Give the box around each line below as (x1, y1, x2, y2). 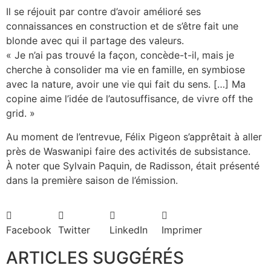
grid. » (6, 107, 35, 120)
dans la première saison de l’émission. (6, 174, 178, 186)
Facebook (6, 224, 51, 237)
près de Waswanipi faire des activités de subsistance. (6, 145, 250, 157)
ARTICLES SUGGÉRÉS (6, 247, 184, 269)
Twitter (57, 224, 90, 237)
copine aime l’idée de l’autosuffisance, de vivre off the (6, 93, 253, 105)
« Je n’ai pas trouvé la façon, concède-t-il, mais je (6, 49, 234, 62)
